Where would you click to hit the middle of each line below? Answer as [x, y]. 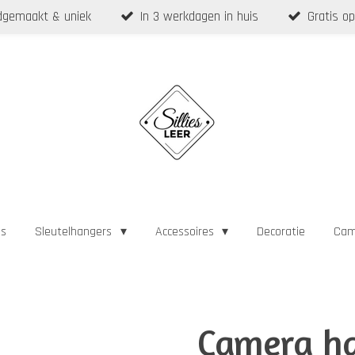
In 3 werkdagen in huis [200, 16]
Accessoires [186, 231]
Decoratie [281, 231]
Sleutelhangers [75, 231]
